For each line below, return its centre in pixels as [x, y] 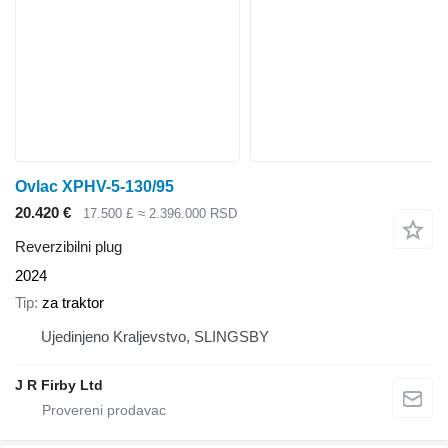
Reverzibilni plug [68, 247]
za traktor [73, 302]
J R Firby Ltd [59, 384]
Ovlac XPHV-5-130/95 [94, 186]
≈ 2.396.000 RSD [187, 213]
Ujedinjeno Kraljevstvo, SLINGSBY [155, 336]
